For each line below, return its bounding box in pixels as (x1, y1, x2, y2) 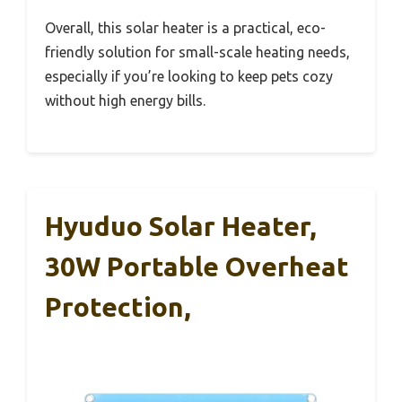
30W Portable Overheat (45, 250, 349, 282)
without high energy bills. (45, 92, 205, 109)
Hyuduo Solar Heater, (45, 210, 317, 241)
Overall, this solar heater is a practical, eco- (45, 19, 326, 36)
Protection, (45, 291, 191, 322)
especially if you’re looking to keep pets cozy (45, 67, 333, 84)
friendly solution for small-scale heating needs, (45, 43, 350, 60)
